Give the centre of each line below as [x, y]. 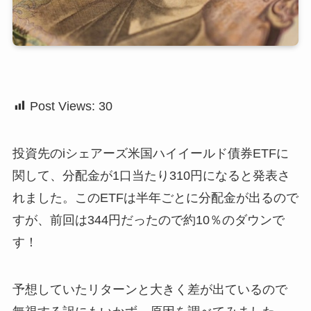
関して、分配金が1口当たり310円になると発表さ [151, 176]
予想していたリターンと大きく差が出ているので [150, 289]
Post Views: [62, 107]
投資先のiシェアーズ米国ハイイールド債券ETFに [150, 154]
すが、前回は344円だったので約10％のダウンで [148, 220]
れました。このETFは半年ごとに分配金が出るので [155, 198]
